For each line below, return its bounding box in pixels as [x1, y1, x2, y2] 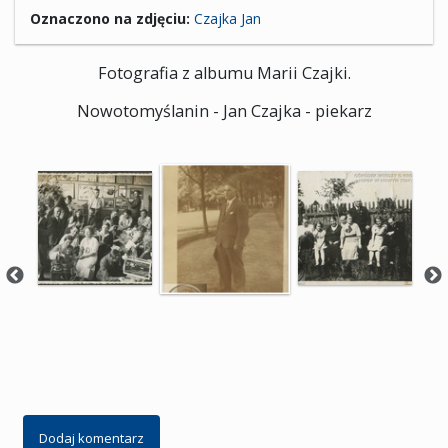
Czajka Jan [194, 9, 261, 28]
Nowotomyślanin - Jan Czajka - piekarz [76, 100, 372, 122]
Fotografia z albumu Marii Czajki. [97, 62, 351, 84]
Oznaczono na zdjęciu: [30, 9, 190, 28]
